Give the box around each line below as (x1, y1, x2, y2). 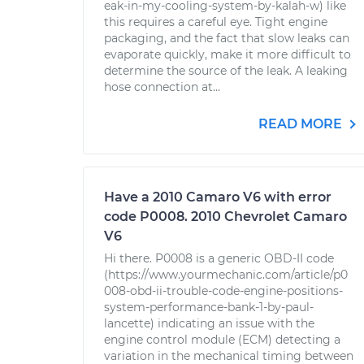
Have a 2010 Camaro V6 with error (104, 189, 331, 205)
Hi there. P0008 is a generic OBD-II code (104, 251, 334, 266)
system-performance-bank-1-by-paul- (104, 300, 314, 314)
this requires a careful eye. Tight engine (104, 15, 327, 29)
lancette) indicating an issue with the (104, 316, 314, 331)
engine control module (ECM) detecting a (104, 332, 340, 347)
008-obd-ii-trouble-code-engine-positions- (104, 284, 343, 298)
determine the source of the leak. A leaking (104, 63, 348, 78)
